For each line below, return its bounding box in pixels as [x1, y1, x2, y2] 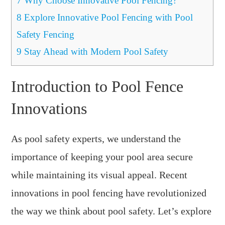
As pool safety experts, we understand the [11, 133, 181, 144]
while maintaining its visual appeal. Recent [11, 169, 188, 180]
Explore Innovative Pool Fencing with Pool [22, 12, 193, 23]
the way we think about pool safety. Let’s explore [11, 205, 212, 216]
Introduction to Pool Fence [11, 77, 184, 95]
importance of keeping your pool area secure [11, 151, 193, 162]
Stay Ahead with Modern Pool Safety [22, 46, 169, 57]
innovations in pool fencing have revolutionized [11, 187, 207, 198]
